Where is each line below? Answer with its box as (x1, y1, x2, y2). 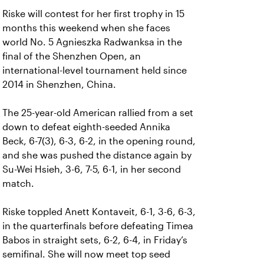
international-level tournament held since (2, 65, 187, 75)
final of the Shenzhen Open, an (2, 51, 141, 61)
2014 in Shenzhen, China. (2, 80, 116, 90)
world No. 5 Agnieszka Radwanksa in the (2, 37, 182, 47)
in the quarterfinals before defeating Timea (2, 221, 193, 231)
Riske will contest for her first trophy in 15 (2, 9, 184, 19)
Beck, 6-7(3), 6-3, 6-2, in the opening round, (2, 136, 196, 146)
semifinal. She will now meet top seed (2, 249, 170, 259)
